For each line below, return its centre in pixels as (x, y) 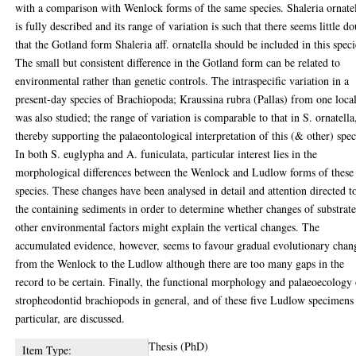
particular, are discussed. (70, 318)
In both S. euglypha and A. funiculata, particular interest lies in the (166, 153)
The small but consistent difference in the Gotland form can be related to (178, 62)
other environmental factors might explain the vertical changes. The (168, 226)
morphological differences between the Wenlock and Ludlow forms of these (185, 172)
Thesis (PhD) (179, 346)
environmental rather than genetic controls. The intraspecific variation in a (182, 80)
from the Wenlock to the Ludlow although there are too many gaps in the (180, 263)
